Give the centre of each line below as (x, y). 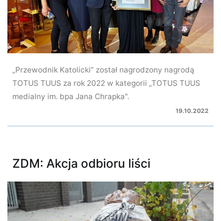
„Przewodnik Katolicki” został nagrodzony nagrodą (103, 70)
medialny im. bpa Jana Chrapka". (71, 97)
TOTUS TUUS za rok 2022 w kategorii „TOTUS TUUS (106, 83)
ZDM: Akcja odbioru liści (81, 164)
